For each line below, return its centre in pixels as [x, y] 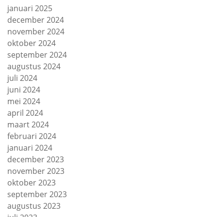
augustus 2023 [34, 206]
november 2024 [36, 32]
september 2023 [37, 194]
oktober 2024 [31, 43]
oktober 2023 [31, 183]
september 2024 [37, 55]
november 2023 [36, 171]
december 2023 [36, 160]
